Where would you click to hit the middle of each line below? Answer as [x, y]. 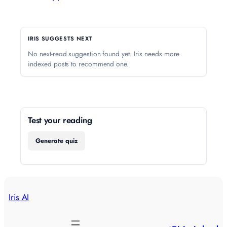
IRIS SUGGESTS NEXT [60, 39]
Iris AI [19, 197]
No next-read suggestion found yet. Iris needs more [104, 53]
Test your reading [60, 120]
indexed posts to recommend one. [78, 64]
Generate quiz [56, 141]
